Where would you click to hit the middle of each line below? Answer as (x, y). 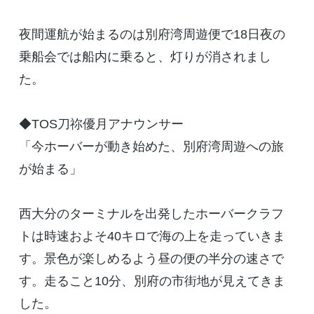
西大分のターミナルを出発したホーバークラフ (151, 214)
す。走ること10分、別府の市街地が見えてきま (152, 281)
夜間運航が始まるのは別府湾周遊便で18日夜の (152, 35)
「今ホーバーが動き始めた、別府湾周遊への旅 (151, 147)
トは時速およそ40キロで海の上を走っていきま (152, 237)
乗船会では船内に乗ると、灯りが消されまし (145, 57)
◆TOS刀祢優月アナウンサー (101, 124)
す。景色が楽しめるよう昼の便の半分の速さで (151, 259)
